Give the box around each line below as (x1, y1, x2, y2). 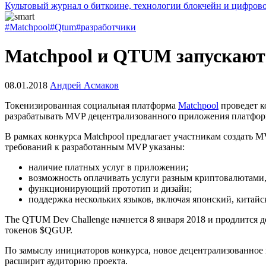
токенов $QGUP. (5, 224, 72, 235)
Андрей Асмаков (50, 80, 119, 90)
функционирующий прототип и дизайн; (28, 183, 192, 194)
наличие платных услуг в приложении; (28, 161, 188, 172)
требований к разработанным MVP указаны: (5, 141, 185, 152)
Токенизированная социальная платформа (5, 100, 178, 110)
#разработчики (76, 22, 136, 32)
